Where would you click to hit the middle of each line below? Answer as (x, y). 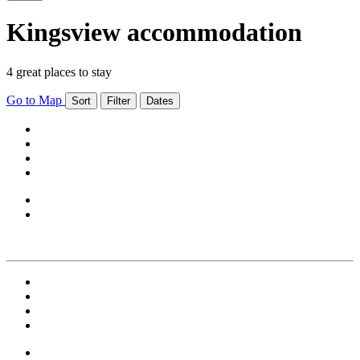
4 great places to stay (59, 72)
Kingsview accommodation (154, 33)
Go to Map (36, 100)
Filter (119, 100)
